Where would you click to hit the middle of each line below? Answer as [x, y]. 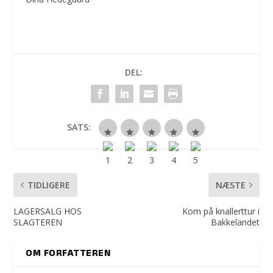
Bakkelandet [235, 222]
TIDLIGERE [49, 185]
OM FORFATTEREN [68, 254]
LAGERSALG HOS [48, 211]
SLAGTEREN [38, 222]
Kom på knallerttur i [221, 211]
